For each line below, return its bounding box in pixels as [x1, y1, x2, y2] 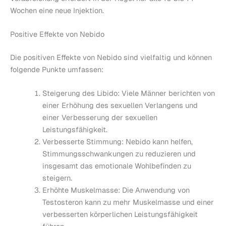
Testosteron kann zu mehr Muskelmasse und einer [42, 197, 214, 207]
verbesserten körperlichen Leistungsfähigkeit [42, 209, 198, 219]
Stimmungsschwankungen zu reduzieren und [42, 149, 196, 159]
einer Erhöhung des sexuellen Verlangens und [42, 100, 198, 110]
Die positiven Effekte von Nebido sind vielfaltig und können [10, 52, 212, 62]
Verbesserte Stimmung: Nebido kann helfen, [42, 137, 193, 147]
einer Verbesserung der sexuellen [42, 112, 157, 123]
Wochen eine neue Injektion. [10, 5, 104, 15]
